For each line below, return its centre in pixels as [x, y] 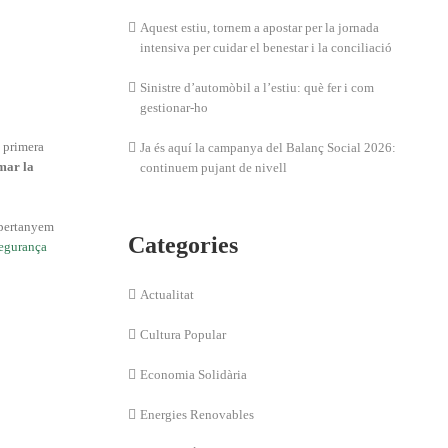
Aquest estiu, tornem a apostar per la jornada [260, 27]
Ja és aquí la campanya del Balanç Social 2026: [268, 147]
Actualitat [167, 294]
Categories [183, 245]
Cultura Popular [183, 334]
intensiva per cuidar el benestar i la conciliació [266, 47]
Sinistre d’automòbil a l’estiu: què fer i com [257, 87]
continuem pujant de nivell [214, 167]
